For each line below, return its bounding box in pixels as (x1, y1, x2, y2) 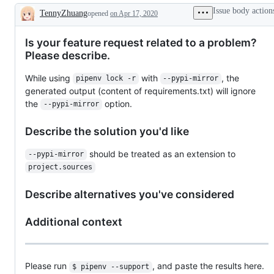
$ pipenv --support (72, 262, 149, 272)
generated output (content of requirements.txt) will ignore (25, 85, 256, 96)
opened (87, 9, 110, 18)
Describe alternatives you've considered (25, 187, 234, 201)
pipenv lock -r (75, 74, 136, 83)
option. (102, 98, 132, 109)
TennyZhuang (40, 8, 87, 18)
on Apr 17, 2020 (110, 9, 158, 18)
